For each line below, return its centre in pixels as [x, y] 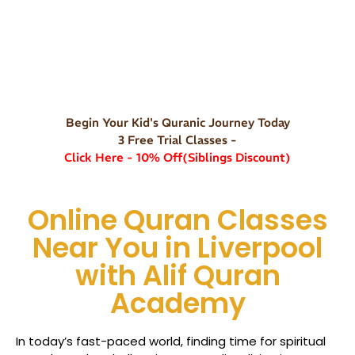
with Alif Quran [177, 275]
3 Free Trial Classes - [177, 139]
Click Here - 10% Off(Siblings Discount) [177, 157]
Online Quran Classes [177, 219]
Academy [177, 303]
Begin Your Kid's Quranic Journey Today [177, 122]
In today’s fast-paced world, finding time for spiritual [171, 341]
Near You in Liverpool [177, 247]
